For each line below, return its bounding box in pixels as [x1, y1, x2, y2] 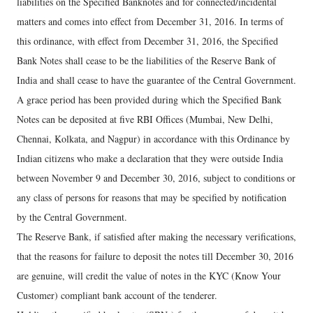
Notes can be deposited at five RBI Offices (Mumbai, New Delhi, [17, 112, 273, 126]
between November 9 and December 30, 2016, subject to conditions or [17, 171, 296, 184]
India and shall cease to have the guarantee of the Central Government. [17, 73, 296, 87]
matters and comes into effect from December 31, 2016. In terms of [17, 15, 284, 28]
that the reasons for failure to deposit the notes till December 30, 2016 [17, 249, 293, 263]
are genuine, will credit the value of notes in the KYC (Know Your [17, 269, 281, 282]
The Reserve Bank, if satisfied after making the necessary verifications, [17, 230, 296, 243]
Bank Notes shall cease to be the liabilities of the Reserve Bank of [17, 54, 276, 67]
